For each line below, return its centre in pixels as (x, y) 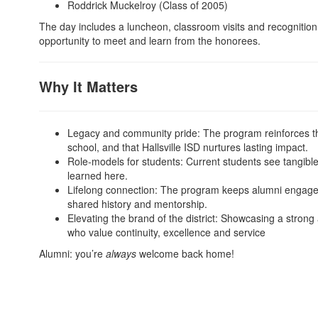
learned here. (98, 175)
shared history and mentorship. (137, 204)
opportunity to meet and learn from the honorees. (150, 40)
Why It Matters (88, 86)
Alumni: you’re (72, 253)
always (122, 253)
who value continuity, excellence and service (166, 232)
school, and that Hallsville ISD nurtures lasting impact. (188, 147)
